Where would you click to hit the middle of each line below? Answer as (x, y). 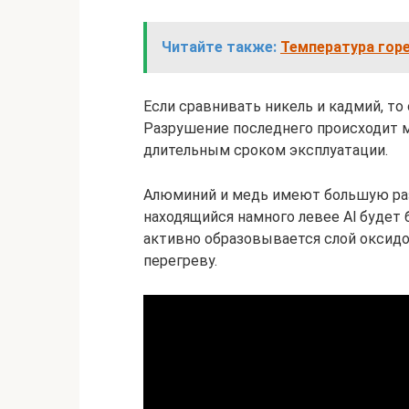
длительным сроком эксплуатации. (266, 150)
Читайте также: (219, 47)
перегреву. (180, 261)
